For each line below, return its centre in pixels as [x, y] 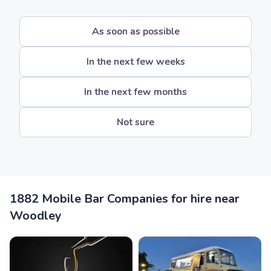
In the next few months [135, 92]
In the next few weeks [135, 62]
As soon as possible [135, 31]
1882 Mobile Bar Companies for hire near [125, 199]
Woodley [36, 216]
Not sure [135, 122]
